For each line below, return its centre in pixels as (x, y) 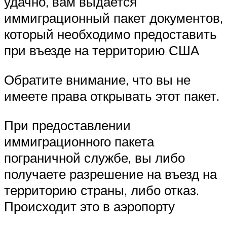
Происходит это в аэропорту (89, 206)
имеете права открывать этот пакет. (112, 96)
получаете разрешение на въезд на (110, 174)
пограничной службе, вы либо (94, 157)
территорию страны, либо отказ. (102, 190)
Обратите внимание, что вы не (97, 80)
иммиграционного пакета (79, 141)
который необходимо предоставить (110, 34)
